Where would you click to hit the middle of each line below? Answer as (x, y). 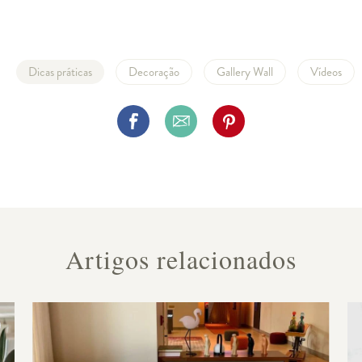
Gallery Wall (244, 72)
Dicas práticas (60, 72)
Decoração (154, 72)
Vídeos (326, 72)
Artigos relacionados (181, 259)
